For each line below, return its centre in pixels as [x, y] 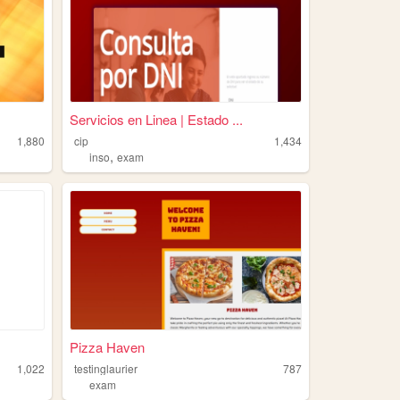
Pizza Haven [107, 346]
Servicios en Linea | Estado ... [156, 119]
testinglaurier [106, 368]
